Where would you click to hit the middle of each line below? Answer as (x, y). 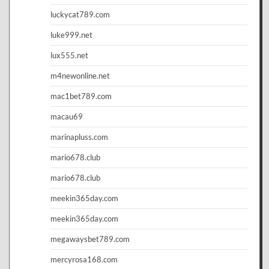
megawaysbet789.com (90, 239)
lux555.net (69, 55)
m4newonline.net (80, 75)
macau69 (67, 116)
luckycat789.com (80, 14)
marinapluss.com (79, 137)
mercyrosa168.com (84, 259)
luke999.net (71, 35)
